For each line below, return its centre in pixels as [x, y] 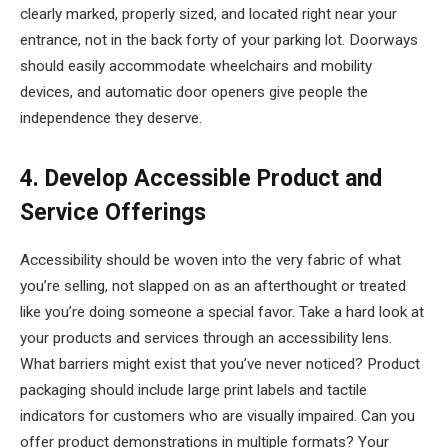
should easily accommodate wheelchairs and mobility [196, 65]
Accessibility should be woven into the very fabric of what [210, 260]
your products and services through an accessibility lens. [206, 338]
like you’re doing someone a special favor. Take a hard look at [222, 312]
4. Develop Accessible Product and [201, 178]
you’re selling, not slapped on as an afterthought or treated [213, 286]
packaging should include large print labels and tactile [193, 390]
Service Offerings [113, 212]
